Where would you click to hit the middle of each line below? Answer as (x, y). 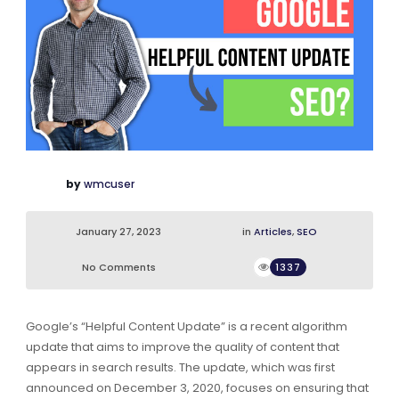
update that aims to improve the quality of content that (182, 347)
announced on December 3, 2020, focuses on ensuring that (197, 388)
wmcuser (109, 184)
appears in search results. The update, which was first (180, 368)
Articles (273, 232)
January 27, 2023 (119, 232)
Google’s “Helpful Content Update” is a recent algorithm (186, 327)
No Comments (118, 268)
